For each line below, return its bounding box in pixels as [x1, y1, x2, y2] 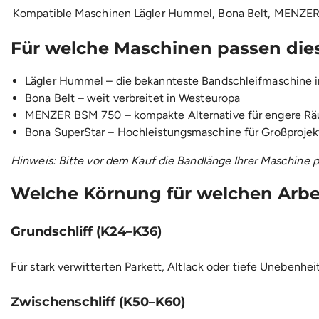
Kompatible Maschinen [13, 6, 131, 21]
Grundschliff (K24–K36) [11, 223, 162, 239]
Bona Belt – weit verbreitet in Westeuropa [25, 90, 241, 105]
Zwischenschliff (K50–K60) [11, 293, 185, 310]
